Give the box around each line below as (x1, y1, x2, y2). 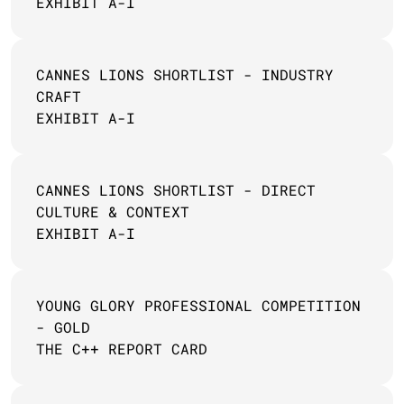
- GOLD (36, 317, 90, 336)
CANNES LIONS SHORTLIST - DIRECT (36, 180, 316, 199)
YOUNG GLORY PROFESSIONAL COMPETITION (36, 296, 361, 315)
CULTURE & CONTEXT (36, 202, 189, 221)
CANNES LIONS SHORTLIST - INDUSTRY (36, 65, 334, 84)
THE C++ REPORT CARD (36, 339, 207, 358)
